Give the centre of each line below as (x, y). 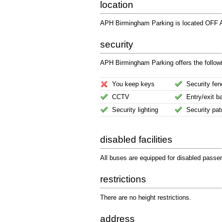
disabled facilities (136, 139)
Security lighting (135, 110)
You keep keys (133, 84)
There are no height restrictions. (146, 197)
